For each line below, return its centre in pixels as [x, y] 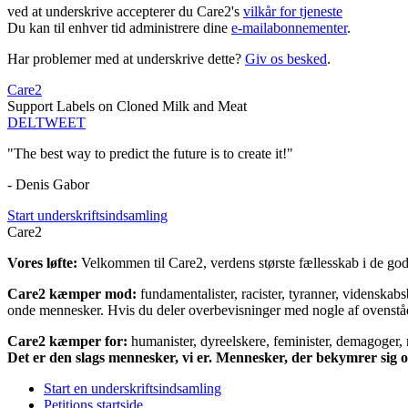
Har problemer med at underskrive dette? [126, 59]
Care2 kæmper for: [69, 342]
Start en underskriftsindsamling [133, 389]
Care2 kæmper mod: [74, 294]
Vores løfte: [44, 263]
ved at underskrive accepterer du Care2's [125, 12]
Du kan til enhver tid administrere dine [119, 28]
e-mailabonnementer [289, 28]
